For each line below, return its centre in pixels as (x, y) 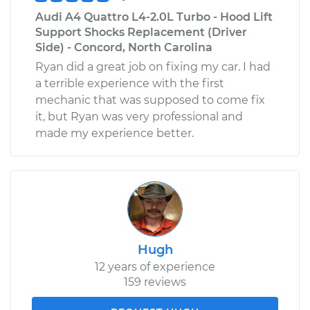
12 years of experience (155, 266)
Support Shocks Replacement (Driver (141, 32)
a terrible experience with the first (130, 83)
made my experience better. (115, 133)
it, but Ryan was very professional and (139, 116)
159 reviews (155, 282)
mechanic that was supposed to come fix (150, 100)
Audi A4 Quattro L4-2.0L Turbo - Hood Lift (154, 17)
